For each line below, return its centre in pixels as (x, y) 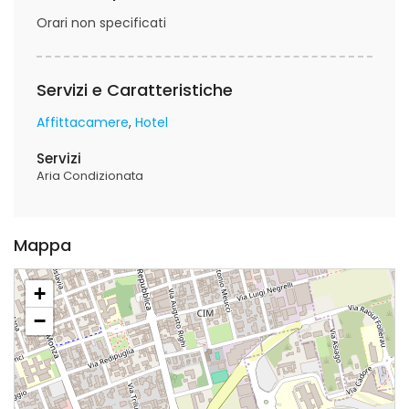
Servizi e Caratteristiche (135, 90)
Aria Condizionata (90, 176)
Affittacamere (83, 122)
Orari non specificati (101, 23)
